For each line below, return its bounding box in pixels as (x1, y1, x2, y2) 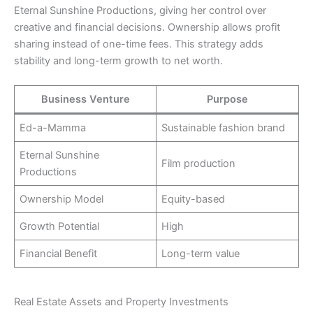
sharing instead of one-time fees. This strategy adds (14, 37, 263, 50)
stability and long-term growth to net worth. (14, 54, 223, 67)
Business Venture (41, 93, 130, 106)
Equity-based (161, 193, 226, 206)
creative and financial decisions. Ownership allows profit (14, 20, 280, 34)
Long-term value (161, 247, 240, 261)
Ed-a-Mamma (20, 122, 87, 135)
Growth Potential (20, 220, 100, 233)
